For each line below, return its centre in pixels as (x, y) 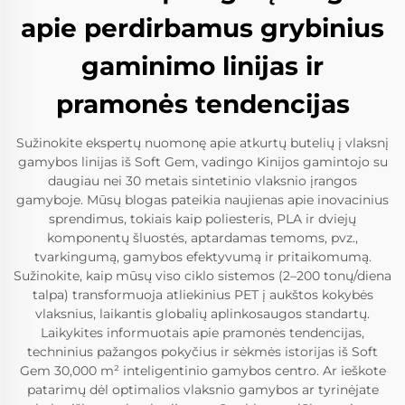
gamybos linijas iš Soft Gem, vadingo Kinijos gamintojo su (202, 161)
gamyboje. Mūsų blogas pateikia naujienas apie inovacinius (202, 199)
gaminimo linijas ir (202, 66)
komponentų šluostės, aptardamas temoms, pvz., (202, 237)
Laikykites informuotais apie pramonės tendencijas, (202, 332)
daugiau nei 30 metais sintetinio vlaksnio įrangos (202, 180)
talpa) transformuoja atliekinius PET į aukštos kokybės (202, 294)
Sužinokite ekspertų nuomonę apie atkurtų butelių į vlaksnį (202, 142)
